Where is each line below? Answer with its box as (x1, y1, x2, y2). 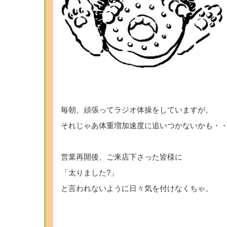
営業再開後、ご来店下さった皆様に (61, 153, 182, 161)
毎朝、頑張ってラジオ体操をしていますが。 (61, 106, 213, 114)
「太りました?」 (61, 169, 118, 177)
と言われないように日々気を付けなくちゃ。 (61, 184, 213, 193)
